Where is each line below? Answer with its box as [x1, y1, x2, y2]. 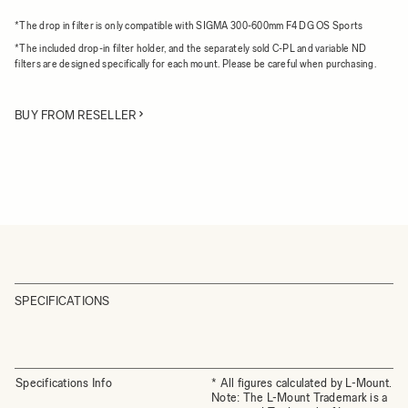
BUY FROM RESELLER [15, 108, 137, 122]
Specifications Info [15, 376, 112, 390]
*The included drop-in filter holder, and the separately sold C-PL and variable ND [15, 43, 367, 55]
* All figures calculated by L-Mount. [211, 376, 393, 390]
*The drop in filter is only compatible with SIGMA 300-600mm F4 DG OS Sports [15, 20, 363, 32]
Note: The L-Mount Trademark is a [211, 391, 388, 404]
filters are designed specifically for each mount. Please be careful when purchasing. [15, 58, 376, 70]
